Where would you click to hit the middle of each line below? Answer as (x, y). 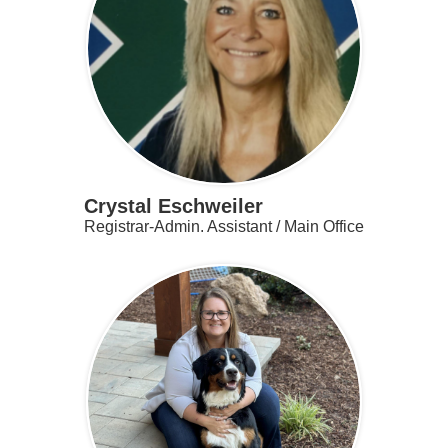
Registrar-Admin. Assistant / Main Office (224, 226)
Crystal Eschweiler (173, 205)
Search (40, 46)
